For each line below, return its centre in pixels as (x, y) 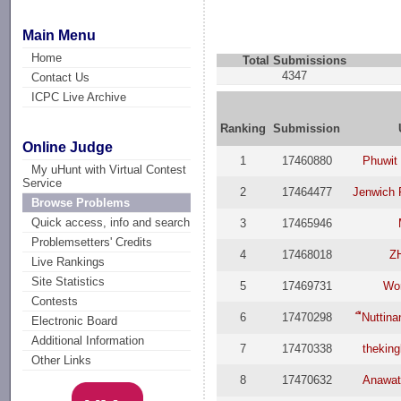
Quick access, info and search (111, 223)
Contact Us (61, 77)
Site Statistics (68, 282)
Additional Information (88, 341)
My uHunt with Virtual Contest (109, 170)
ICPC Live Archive (79, 97)
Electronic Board (75, 321)
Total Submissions (294, 60)
